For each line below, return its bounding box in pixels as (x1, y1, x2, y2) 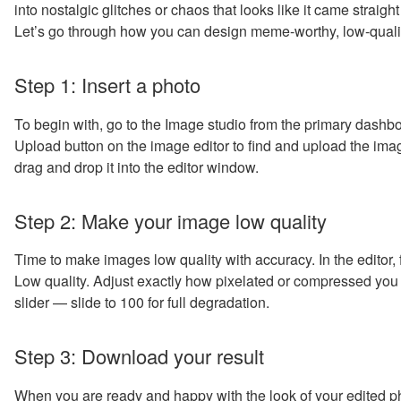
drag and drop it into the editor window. (14, 156, 259, 177)
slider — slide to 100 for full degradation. (14, 292, 269, 313)
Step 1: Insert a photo (14, 71, 200, 99)
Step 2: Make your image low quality (14, 206, 327, 235)
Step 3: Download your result (14, 342, 264, 371)
